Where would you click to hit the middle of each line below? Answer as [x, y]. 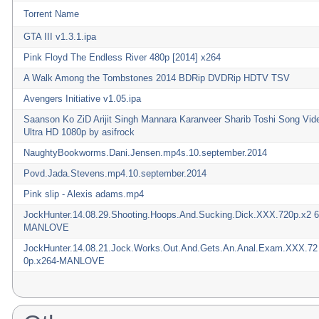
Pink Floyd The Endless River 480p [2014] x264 [122, 57]
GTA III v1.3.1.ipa [60, 37]
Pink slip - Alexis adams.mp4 [84, 194]
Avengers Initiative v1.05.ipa [82, 99]
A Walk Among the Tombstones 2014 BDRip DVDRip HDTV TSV [157, 78]
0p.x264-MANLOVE [64, 261]
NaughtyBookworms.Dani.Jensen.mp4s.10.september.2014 [145, 153]
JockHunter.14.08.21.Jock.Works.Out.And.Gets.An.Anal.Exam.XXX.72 [171, 248]
